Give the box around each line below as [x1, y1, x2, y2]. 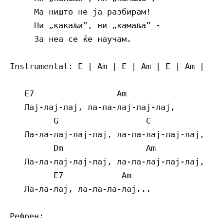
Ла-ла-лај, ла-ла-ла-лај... [10, 184, 151, 194]
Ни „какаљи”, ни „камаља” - [10, 20, 161, 31]
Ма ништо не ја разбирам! [10, 7, 151, 17]
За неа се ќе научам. [10, 34, 131, 44]
